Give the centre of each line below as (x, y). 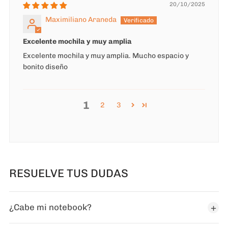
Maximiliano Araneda (81, 20)
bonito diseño (45, 67)
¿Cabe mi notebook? (50, 207)
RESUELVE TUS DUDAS (69, 174)
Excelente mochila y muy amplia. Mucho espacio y (106, 56)
